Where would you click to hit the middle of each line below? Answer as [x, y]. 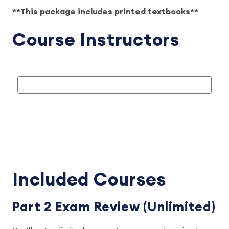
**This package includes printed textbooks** [105, 12]
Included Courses [89, 180]
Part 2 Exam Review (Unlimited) [114, 207]
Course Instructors [96, 41]
